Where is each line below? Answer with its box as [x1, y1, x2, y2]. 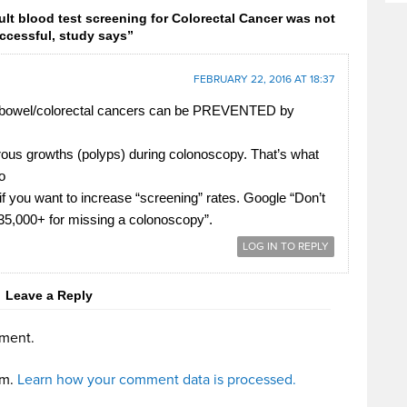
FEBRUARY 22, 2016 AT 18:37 [194, 72, 334, 86]
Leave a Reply [5, 287, 93, 303]
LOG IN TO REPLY [243, 239, 329, 253]
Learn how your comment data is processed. [17, 370, 296, 389]
